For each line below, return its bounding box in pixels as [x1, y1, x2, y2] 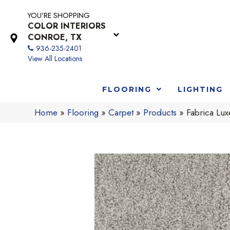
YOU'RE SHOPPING [28, 10, 90, 21]
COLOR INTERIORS [28, 20, 106, 32]
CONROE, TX [28, 31, 82, 43]
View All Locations [28, 53, 82, 64]
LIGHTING [177, 84, 223, 94]
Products [143, 106, 177, 119]
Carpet [108, 106, 134, 119]
